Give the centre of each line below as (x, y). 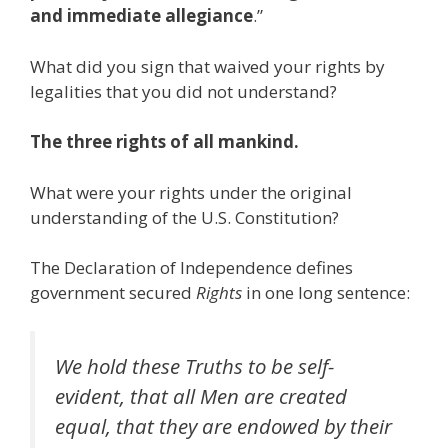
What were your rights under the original (191, 192)
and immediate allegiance (141, 16)
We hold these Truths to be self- (194, 365)
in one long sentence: (326, 293)
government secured (113, 293)
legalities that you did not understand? (183, 91)
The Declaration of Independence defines (191, 268)
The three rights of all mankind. (164, 142)
